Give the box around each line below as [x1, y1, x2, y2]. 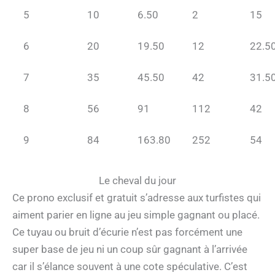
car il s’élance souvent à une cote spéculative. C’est [12, 260, 247, 273]
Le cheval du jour [99, 174, 176, 187]
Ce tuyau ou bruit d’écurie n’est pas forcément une [12, 225, 242, 238]
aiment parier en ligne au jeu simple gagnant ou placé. [12, 208, 260, 221]
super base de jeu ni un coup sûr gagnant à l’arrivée [12, 242, 247, 255]
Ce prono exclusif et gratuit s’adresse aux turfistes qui [12, 191, 261, 204]
